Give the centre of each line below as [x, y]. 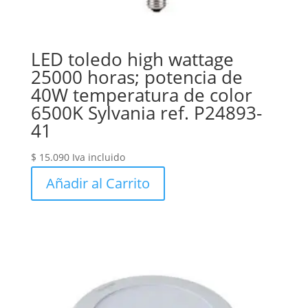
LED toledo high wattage [132, 59]
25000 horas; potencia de [136, 77]
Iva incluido [98, 157]
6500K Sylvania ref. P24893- [146, 112]
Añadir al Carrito [98, 183]
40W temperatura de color [141, 95]
